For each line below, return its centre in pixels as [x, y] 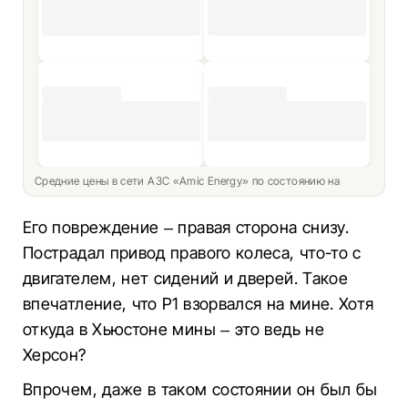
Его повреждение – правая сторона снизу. [186, 227]
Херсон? [55, 355]
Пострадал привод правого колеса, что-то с [192, 253]
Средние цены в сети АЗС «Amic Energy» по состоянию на [189, 181]
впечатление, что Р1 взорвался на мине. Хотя [199, 304]
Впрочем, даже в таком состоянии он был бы [200, 389]
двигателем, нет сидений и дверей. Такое [186, 278]
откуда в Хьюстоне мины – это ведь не [173, 329]
